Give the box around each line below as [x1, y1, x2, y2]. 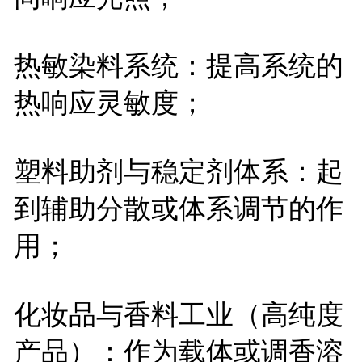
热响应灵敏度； [13, 86, 206, 118]
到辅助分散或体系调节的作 [13, 192, 343, 224]
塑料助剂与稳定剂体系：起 [13, 155, 343, 187]
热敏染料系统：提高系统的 [13, 49, 343, 81]
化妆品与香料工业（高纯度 [13, 298, 343, 330]
